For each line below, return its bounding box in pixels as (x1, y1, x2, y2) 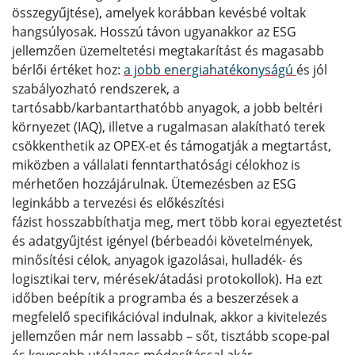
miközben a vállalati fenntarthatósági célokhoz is (12, 156, 300, 174)
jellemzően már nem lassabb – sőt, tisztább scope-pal (12, 327, 330, 345)
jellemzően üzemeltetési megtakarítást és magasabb (12, 42, 324, 59)
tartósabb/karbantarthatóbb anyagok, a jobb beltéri (12, 99, 323, 116)
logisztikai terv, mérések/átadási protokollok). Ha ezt (12, 270, 323, 288)
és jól (296, 61, 327, 78)
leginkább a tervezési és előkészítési (12, 194, 224, 212)
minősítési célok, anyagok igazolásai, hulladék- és (12, 251, 303, 269)
